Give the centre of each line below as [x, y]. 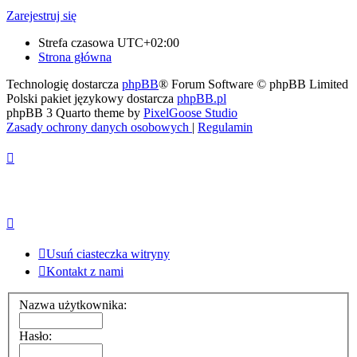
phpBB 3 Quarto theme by [75, 113]
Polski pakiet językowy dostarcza [92, 99]
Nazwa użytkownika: [73, 305]
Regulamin [225, 127]
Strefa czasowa [78, 43]
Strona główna [75, 57]
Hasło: [35, 336]
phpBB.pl [202, 99]
